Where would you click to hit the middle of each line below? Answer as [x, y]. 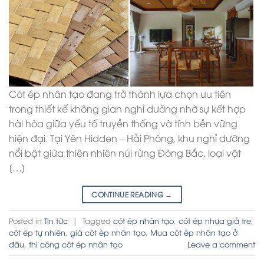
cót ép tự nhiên [37, 232]
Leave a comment [221, 244]
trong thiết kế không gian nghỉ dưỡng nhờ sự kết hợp [127, 109]
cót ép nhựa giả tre [215, 221]
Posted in [27, 221]
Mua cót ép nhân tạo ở [194, 232]
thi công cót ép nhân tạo [76, 244]
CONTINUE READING [128, 194]
